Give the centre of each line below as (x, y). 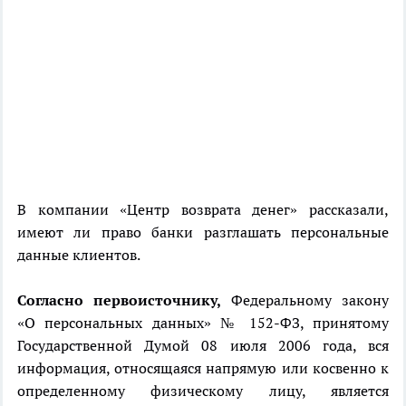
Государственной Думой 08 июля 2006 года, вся (203, 346)
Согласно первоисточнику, (119, 300)
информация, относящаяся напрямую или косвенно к (203, 368)
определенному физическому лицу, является (203, 391)
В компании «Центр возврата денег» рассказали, (203, 210)
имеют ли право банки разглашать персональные (203, 232)
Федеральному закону (305, 300)
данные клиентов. (79, 255)
